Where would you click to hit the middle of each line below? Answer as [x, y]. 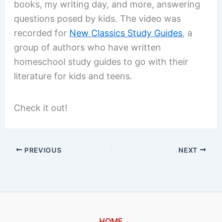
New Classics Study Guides [126, 33]
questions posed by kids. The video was [97, 19]
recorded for [41, 33]
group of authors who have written [87, 48]
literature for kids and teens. [73, 76]
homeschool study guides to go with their [101, 62]
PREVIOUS [42, 150]
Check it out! [40, 108]
